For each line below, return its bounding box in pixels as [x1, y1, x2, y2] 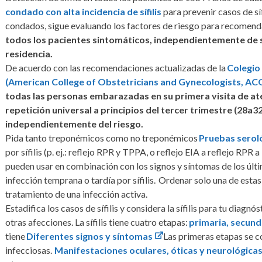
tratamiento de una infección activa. [5, 188, 148, 199]
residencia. [5, 47, 53, 59]
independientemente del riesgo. [5, 118, 144, 129]
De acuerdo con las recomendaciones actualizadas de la [5, 61, 227, 73]
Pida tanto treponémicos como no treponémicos [5, 132, 199, 143]
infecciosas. [5, 244, 55, 256]
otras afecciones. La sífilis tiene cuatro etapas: [5, 216, 189, 227]
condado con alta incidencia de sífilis [5, 5, 162, 17]
